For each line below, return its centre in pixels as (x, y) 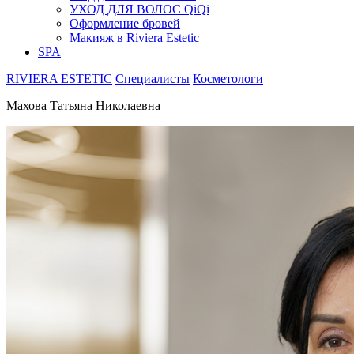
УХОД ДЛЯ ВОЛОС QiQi (139, 9)
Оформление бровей (125, 23)
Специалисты (153, 78)
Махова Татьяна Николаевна (83, 105)
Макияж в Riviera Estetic (134, 37)
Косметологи (228, 78)
